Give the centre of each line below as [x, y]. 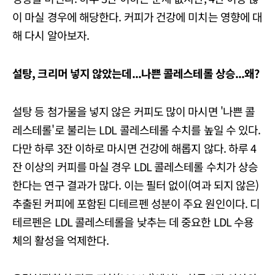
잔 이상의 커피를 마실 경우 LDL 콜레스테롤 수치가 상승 [135, 167]
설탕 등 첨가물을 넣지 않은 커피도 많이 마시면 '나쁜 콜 [134, 111]
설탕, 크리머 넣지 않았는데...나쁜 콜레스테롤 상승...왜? [136, 73]
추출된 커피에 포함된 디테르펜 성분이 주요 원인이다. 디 [136, 203]
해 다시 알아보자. [51, 35]
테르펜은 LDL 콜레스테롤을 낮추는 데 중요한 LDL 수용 [133, 222]
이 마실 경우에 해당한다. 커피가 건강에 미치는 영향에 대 [137, 17]
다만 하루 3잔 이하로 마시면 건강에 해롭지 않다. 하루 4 [134, 148]
